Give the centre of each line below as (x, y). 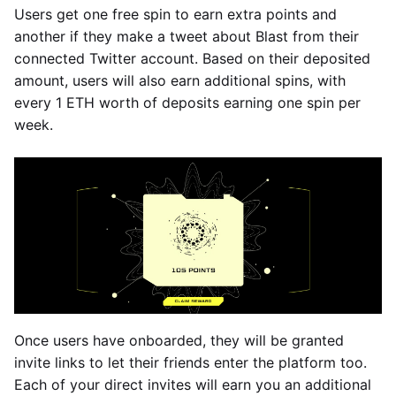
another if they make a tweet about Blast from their (187, 36)
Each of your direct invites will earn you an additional (193, 384)
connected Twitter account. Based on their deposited (192, 58)
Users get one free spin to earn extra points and (175, 14)
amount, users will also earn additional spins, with (180, 80)
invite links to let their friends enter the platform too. (190, 362)
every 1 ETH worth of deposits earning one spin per (187, 102)
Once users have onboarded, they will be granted (179, 340)
